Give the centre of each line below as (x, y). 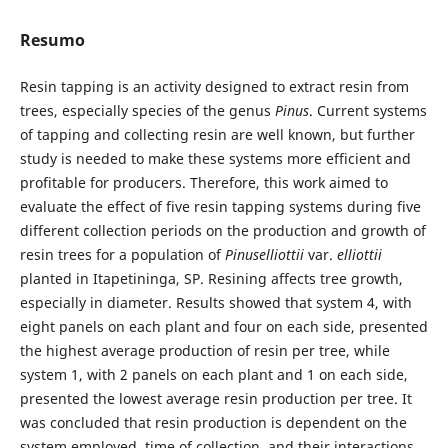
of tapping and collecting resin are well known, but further (217, 134)
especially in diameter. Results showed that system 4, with (215, 302)
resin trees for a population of (122, 254)
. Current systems (367, 110)
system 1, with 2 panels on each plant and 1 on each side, (213, 374)
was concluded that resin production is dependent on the (213, 422)
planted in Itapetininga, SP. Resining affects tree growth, (211, 278)
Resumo (52, 39)
